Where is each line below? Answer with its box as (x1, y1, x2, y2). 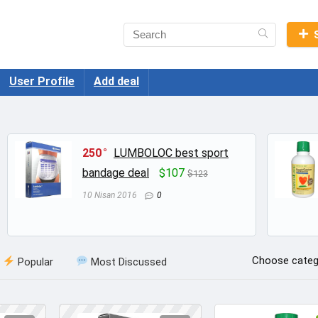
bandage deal (82, 166, 149, 180)
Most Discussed (88, 255, 168, 268)
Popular (15, 255, 54, 268)
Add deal (94, 75, 139, 88)
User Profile (9, 75, 75, 88)
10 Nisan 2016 (82, 190, 137, 200)
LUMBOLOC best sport (114, 146, 229, 160)
